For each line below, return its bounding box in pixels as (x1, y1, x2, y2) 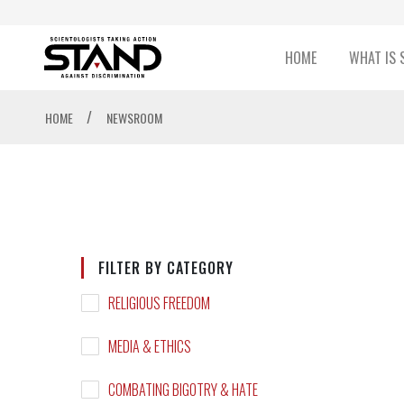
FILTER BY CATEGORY (97, 257, 234, 280)
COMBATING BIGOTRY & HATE (107, 379, 258, 401)
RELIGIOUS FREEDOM (107, 292, 210, 315)
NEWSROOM (106, 108, 162, 128)
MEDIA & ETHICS (107, 335, 191, 358)
